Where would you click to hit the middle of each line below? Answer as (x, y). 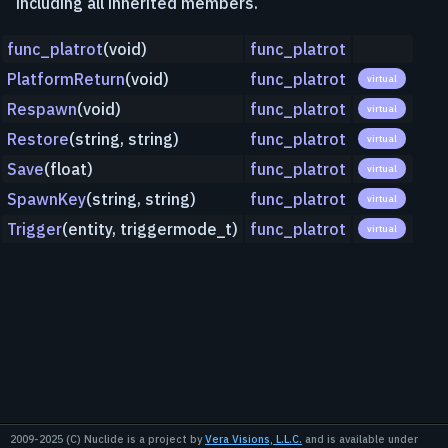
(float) (68, 169)
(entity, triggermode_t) (150, 229)
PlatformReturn (66, 79)
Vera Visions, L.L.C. (253, 439)
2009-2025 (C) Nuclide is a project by (107, 439)
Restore (38, 139)
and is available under (360, 439)
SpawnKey (46, 199)
